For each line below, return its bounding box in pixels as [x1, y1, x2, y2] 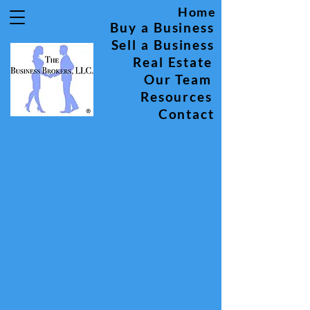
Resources [140, 89, 212, 104]
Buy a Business [110, 19, 215, 35]
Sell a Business [111, 37, 215, 53]
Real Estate [133, 54, 212, 70]
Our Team [143, 71, 212, 87]
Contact [158, 106, 215, 122]
